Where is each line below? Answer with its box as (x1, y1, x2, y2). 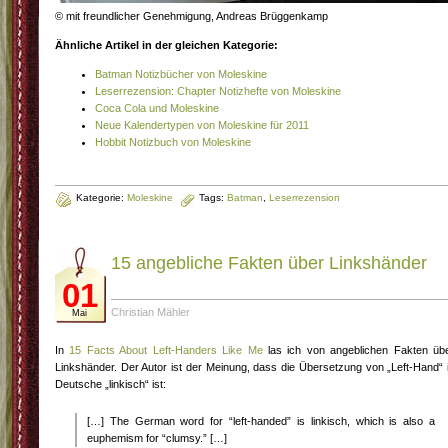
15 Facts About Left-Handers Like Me (69, 344, 263, 356)
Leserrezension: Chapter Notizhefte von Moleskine (95, 85, 341, 97)
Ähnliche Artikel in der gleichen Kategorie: (55, 39, 278, 51)
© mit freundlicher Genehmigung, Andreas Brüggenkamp (55, 10, 328, 22)
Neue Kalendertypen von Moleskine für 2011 (95, 119, 309, 131)
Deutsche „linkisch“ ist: (55, 378, 166, 390)
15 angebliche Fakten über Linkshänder (111, 253, 427, 273)
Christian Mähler (111, 306, 190, 318)
